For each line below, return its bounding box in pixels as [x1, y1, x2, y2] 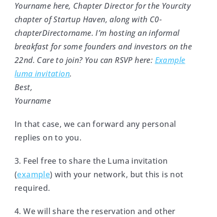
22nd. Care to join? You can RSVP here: [14, 55, 155, 66]
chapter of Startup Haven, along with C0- [14, 14, 162, 25]
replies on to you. [14, 132, 82, 143]
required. [14, 183, 50, 194]
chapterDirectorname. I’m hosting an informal [14, 28, 180, 39]
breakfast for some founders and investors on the [14, 41, 192, 52]
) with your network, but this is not [50, 169, 184, 180]
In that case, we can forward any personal [14, 119, 176, 130]
